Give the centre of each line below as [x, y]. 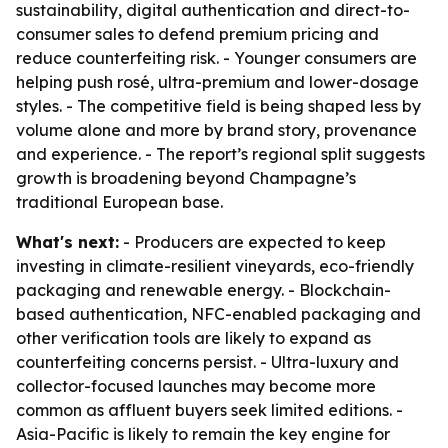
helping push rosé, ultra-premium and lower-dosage [217, 82]
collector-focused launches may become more [196, 386]
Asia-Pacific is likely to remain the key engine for [203, 434]
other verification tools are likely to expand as [193, 338]
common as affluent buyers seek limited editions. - [209, 410]
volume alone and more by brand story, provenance [216, 130]
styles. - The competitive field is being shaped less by [218, 106]
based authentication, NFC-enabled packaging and [218, 314]
